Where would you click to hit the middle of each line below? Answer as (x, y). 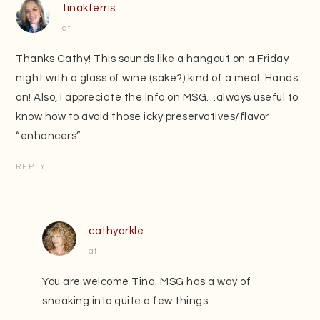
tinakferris (89, 9)
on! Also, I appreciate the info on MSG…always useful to (157, 98)
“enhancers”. (49, 136)
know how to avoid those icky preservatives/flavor (142, 117)
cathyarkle (116, 231)
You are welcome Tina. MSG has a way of (147, 282)
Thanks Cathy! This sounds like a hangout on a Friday (152, 59)
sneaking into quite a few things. (126, 301)
